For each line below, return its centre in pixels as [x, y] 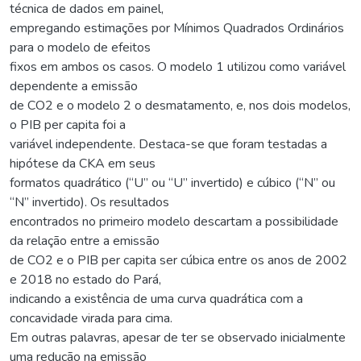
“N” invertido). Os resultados [89, 202]
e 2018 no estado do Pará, [85, 279]
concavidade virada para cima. [91, 318]
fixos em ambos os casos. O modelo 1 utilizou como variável [178, 66]
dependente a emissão [74, 86]
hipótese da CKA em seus [83, 163]
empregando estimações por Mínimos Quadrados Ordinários [177, 28]
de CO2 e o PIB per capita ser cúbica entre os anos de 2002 [178, 260]
